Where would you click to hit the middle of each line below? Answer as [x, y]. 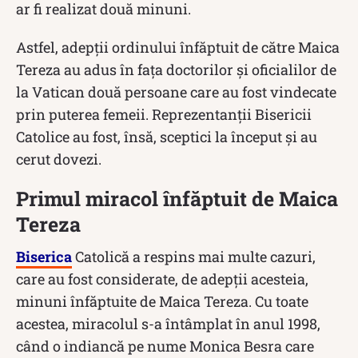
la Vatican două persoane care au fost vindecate [176, 91]
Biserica [44, 256]
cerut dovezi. [59, 159]
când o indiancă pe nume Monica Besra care [165, 346]
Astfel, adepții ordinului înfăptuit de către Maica [178, 47]
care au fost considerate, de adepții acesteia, [162, 278]
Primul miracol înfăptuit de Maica [177, 198]
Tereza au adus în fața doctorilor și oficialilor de [176, 69]
